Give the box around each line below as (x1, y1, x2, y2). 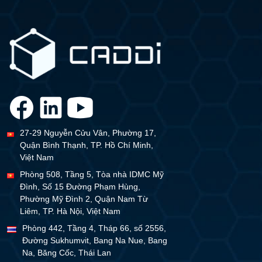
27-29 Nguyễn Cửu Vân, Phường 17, (19, 128, 156, 138)
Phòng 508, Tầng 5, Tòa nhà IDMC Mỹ (20, 169, 164, 179)
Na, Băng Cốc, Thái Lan (22, 247, 112, 257)
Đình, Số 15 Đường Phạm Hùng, (20, 181, 141, 191)
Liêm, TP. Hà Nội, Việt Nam (20, 206, 121, 216)
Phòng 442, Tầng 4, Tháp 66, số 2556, (22, 223, 167, 233)
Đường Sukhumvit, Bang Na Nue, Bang (22, 235, 168, 245)
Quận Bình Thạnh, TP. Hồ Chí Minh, (19, 140, 153, 150)
